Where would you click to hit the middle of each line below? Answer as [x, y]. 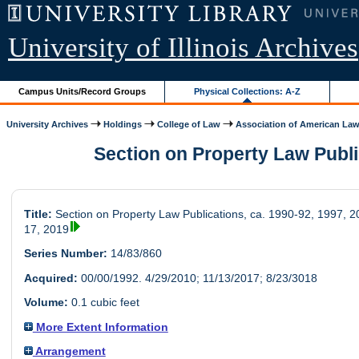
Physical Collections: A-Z [248, 91]
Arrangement [69, 351]
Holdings [123, 124]
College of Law [189, 124]
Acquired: [50, 278]
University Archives [48, 124]
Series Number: [65, 254]
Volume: [46, 303]
